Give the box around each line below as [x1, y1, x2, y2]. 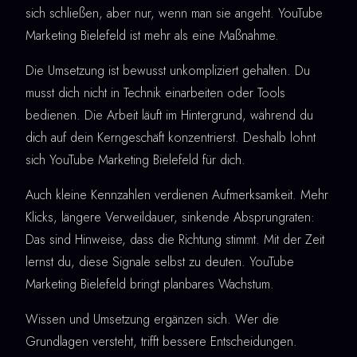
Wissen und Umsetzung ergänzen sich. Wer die [25, 310, 279, 329]
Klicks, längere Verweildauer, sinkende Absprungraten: [25, 208, 315, 227]
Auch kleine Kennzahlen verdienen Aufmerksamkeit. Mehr [25, 186, 328, 205]
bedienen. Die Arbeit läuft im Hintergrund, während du [25, 106, 313, 125]
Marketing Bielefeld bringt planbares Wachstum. [25, 275, 274, 294]
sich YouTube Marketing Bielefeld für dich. [25, 151, 245, 170]
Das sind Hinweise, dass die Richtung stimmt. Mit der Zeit [25, 230, 324, 249]
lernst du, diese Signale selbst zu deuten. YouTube [25, 253, 294, 272]
